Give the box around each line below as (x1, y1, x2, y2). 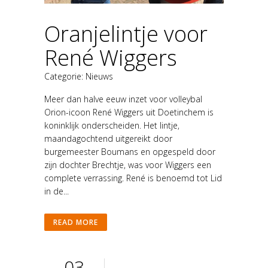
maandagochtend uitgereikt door (44, 132, 172, 144)
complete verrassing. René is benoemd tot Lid (44, 172, 222, 184)
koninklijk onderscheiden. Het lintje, (44, 119, 179, 131)
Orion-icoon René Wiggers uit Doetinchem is (44, 106, 214, 118)
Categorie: (44, 70, 86, 82)
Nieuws (86, 70, 113, 82)
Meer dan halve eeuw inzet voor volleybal (44, 93, 202, 105)
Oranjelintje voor (44, 19, 208, 48)
